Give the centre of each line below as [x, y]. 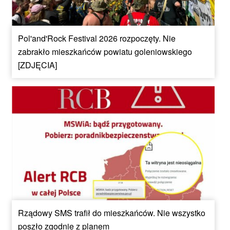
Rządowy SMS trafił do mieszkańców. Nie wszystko [112, 213]
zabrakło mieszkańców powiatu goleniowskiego [105, 52]
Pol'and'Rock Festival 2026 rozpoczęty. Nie [97, 39]
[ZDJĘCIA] [37, 65]
